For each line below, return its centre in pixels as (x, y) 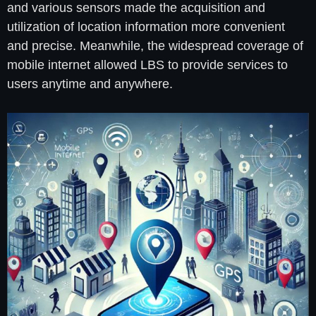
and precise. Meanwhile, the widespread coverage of (155, 45)
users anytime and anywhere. (90, 84)
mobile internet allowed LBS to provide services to (147, 65)
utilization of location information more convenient (146, 26)
